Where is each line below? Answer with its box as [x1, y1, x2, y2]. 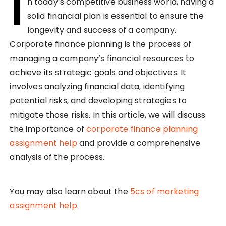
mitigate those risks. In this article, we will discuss [10, 109, 206, 121]
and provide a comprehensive [77, 137, 200, 149]
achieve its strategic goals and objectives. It [10, 67, 187, 79]
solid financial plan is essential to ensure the [27, 10, 204, 22]
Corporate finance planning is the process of [10, 38, 192, 50]
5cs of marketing [130, 186, 199, 198]
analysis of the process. [10, 151, 105, 163]
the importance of [10, 123, 87, 135]
